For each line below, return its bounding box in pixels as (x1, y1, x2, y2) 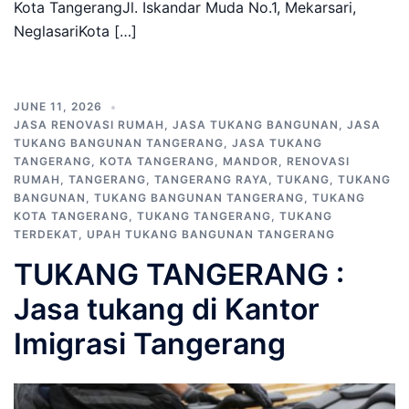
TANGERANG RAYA (154, 173, 268, 186)
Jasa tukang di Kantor (14, 291, 320, 327)
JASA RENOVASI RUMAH (14, 118, 164, 131)
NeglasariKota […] (14, 22, 137, 40)
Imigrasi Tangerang (14, 326, 286, 362)
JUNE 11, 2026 (14, 100, 102, 113)
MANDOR (223, 154, 278, 168)
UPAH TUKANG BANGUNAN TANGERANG (87, 227, 335, 241)
